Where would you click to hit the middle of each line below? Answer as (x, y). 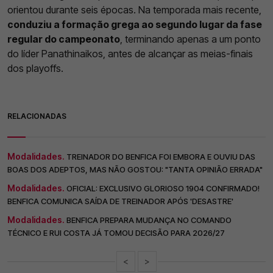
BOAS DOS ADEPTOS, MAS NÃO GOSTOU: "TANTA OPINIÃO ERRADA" (135, 170)
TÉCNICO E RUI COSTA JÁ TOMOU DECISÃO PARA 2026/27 (116, 233)
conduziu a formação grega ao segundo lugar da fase (135, 25)
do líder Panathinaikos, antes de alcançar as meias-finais (130, 54)
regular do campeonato (64, 39)
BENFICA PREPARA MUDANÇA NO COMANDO (149, 220)
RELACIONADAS (37, 116)
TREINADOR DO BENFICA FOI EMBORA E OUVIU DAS (161, 157)
